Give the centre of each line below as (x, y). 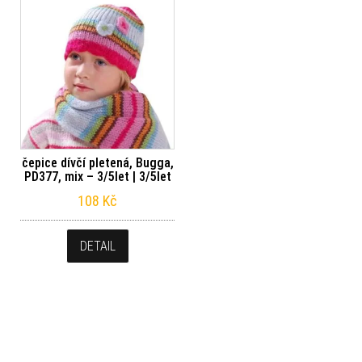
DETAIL (97, 246)
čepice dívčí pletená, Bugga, (97, 162)
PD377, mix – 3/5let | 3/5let (97, 176)
